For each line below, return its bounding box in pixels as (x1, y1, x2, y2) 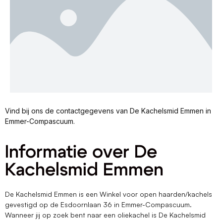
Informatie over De (5, 143, 157, 162)
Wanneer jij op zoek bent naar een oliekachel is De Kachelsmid (5, 211, 206, 220)
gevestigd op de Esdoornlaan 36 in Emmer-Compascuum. (5, 200, 192, 209)
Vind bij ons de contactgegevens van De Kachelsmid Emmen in (5, 107, 211, 115)
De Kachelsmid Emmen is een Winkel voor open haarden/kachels (5, 190, 212, 199)
